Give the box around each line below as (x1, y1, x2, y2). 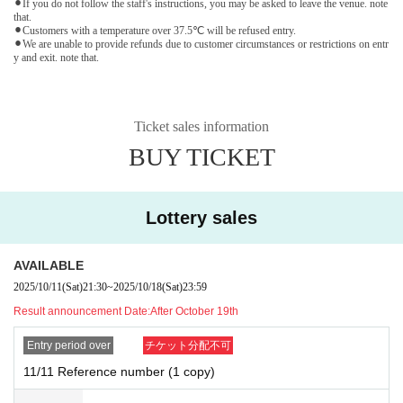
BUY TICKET (128, 142, 275, 171)
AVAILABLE (13, 257, 84, 273)
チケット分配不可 (145, 338, 231, 352)
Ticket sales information (134, 118, 269, 134)
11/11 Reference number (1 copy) (23, 363, 215, 379)
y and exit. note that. (13, 50, 99, 64)
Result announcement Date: (13, 304, 150, 318)
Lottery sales (146, 207, 257, 228)
